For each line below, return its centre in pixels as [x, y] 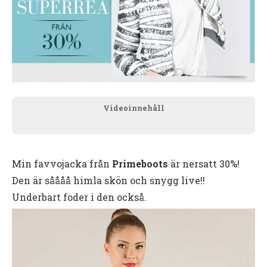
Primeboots [140, 164]
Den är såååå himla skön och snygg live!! [108, 181]
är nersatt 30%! [204, 164]
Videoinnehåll [133, 108]
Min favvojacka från [62, 164]
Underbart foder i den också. [79, 197]
